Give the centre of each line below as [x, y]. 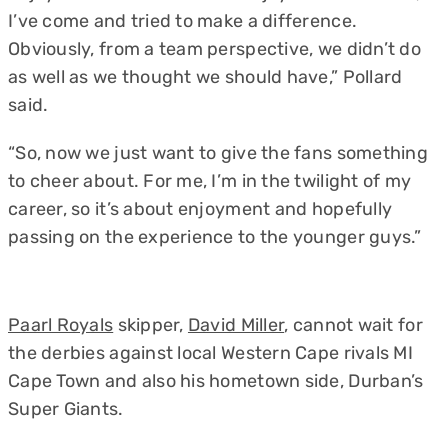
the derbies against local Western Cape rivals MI [210, 353]
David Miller [236, 325]
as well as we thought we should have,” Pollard [205, 77]
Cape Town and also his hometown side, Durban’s [216, 381]
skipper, [150, 325]
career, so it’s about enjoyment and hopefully [200, 209]
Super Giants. [66, 409]
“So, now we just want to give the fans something [218, 153]
